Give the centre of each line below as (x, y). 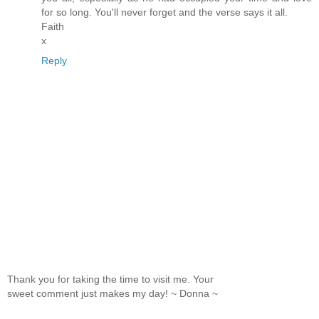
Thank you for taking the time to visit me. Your (110, 279)
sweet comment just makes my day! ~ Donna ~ (113, 294)
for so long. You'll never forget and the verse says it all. (164, 12)
